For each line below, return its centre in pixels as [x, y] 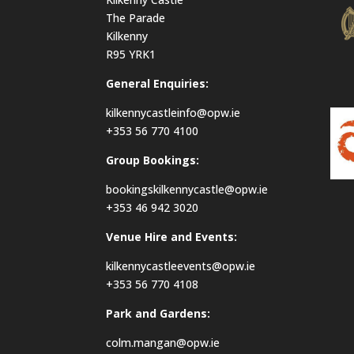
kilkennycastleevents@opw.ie [181, 266]
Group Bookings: [153, 160]
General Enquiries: [158, 84]
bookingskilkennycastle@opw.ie [187, 190]
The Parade [136, 18]
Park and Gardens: [158, 314]
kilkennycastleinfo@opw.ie [173, 113]
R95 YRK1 [131, 55]
